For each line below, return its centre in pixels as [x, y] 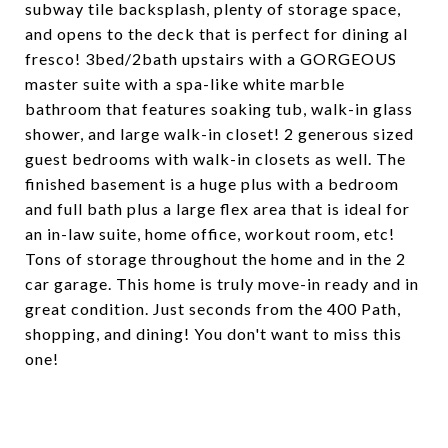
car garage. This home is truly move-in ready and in [222, 283]
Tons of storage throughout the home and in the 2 [215, 258]
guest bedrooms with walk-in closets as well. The [215, 158]
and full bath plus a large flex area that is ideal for [217, 208]
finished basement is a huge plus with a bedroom [212, 183]
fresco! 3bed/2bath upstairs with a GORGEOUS [211, 58]
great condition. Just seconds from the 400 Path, [213, 308]
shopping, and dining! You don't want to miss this [213, 333]
